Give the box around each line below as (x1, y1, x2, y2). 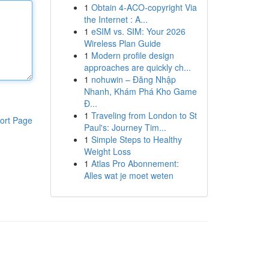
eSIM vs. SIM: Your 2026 (91, 25, 186, 37)
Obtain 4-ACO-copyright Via (91, 1, 197, 13)
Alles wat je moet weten (83, 169, 174, 181)
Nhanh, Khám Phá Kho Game (83, 85, 197, 97)
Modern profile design (91, 49, 174, 61)
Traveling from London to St (91, 109, 197, 121)
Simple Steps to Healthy (91, 133, 182, 145)
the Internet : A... (83, 13, 148, 25)
